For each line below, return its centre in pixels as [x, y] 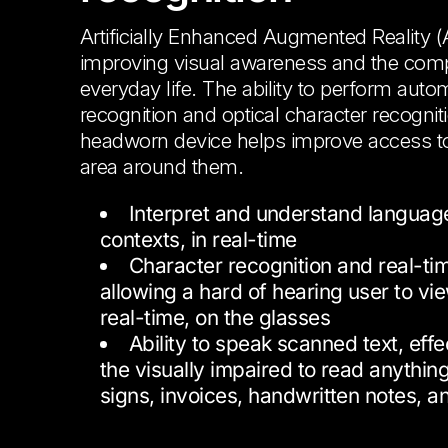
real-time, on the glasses [215, 317]
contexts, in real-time [198, 239]
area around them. [162, 166]
